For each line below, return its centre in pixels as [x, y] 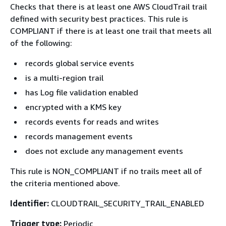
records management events [79, 136]
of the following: [41, 43]
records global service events [80, 63]
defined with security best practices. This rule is [99, 19]
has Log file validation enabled [82, 92]
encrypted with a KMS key [73, 107]
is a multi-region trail [64, 78]
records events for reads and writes [92, 122]
